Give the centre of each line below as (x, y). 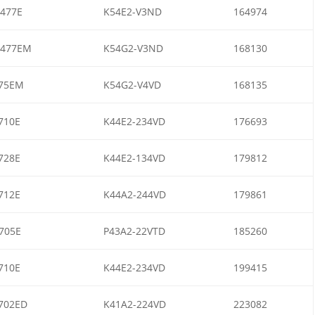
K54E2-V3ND (132, 11)
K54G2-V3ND (133, 48)
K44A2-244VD (134, 194)
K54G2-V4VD (132, 84)
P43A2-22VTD (134, 231)
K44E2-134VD (134, 157)
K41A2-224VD (134, 304)
